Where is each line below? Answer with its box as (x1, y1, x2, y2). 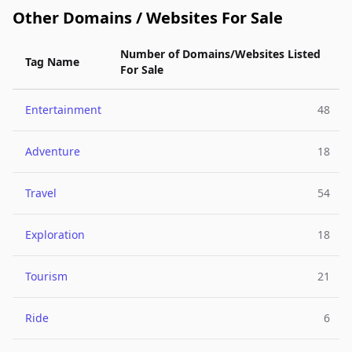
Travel (25, 185, 57, 200)
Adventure (25, 144, 80, 159)
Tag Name (25, 54, 79, 69)
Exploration (25, 227, 85, 242)
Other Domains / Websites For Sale (13, 7, 283, 28)
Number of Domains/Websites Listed (120, 46, 321, 61)
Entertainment (25, 102, 101, 117)
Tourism (25, 269, 68, 284)
